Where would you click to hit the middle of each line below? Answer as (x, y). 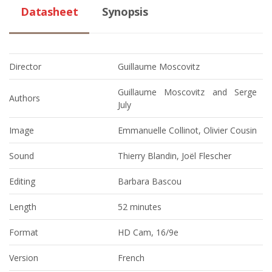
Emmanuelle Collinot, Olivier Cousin (187, 130)
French (131, 258)
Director (25, 66)
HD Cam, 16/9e (148, 232)
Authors (25, 98)
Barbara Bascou (150, 181)
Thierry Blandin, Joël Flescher (175, 156)
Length (23, 207)
